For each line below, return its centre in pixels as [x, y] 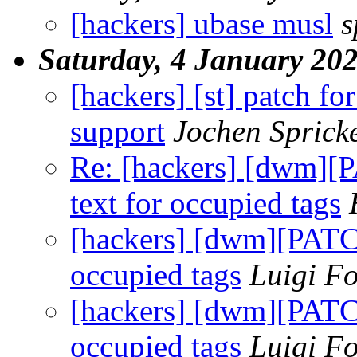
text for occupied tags [206, 202]
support [118, 131]
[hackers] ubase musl [202, 23]
